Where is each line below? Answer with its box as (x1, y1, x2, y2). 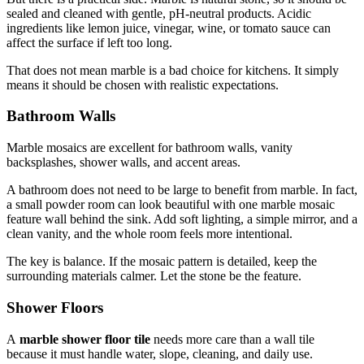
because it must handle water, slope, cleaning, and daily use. (6, 346, 313, 361)
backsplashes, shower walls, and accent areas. (6, 155, 240, 170)
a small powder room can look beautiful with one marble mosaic (6, 197, 335, 212)
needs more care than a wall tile (150, 331, 314, 346)
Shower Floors (6, 298, 103, 316)
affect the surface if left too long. (6, 35, 172, 50)
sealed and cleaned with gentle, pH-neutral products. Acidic (6, 6, 311, 20)
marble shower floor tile (19, 331, 150, 346)
